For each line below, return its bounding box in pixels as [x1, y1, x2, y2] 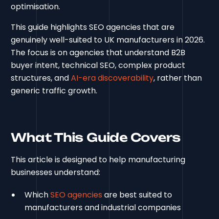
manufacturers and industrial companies [24, 201, 181, 213]
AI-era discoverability [71, 72, 154, 84]
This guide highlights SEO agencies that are [11, 21, 175, 33]
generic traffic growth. [11, 85, 98, 96]
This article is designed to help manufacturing [11, 153, 186, 165]
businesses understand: [11, 166, 101, 178]
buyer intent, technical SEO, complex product [11, 59, 186, 71]
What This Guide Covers [11, 130, 181, 145]
